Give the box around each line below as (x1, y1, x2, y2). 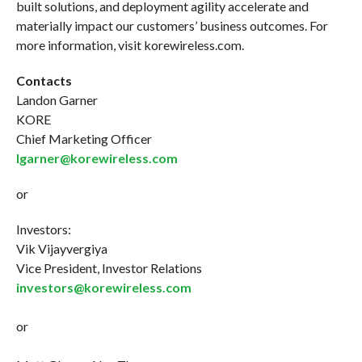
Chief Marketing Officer (15, 130, 152, 146)
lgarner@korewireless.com (15, 149, 178, 166)
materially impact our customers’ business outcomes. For (15, 17, 328, 33)
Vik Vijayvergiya (15, 240, 107, 256)
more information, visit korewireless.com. (15, 36, 244, 53)
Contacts (15, 72, 72, 88)
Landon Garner (15, 91, 98, 107)
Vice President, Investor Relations (15, 259, 202, 276)
